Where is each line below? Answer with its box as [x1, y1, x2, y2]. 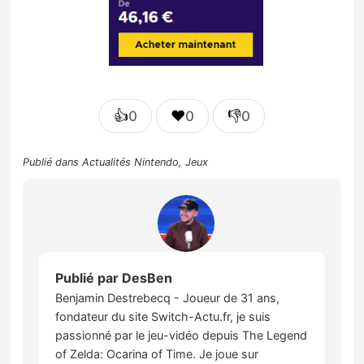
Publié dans [23, 156, 83, 169]
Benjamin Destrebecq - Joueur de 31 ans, [55, 291, 280, 305]
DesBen [122, 270, 173, 287]
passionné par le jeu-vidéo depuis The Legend [55, 328, 308, 343]
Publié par [55, 270, 123, 287]
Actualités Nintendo [82, 156, 180, 169]
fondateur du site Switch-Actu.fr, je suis [55, 310, 271, 324]
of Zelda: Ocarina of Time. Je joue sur [55, 347, 259, 362]
